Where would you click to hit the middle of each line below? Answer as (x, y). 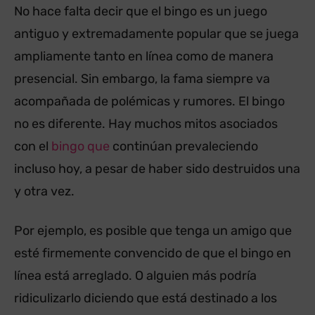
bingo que (81, 146)
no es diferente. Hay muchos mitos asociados (146, 123)
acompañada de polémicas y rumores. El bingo (149, 101)
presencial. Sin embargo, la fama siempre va (142, 78)
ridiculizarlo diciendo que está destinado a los (146, 298)
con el (33, 146)
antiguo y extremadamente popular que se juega (156, 33)
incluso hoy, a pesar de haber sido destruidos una (157, 168)
